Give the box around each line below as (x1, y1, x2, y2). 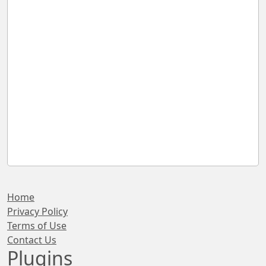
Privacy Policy (7, 205, 68, 218)
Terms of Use (7, 219, 66, 232)
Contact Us (7, 233, 56, 246)
